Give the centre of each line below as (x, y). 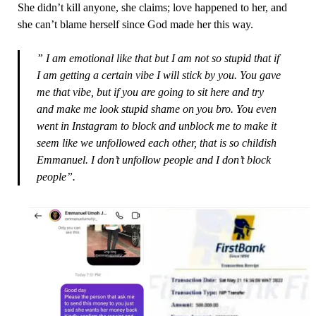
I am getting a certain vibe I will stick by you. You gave (158, 75)
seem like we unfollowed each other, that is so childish (156, 142)
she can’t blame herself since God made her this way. (135, 24)
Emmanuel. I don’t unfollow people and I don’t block (153, 159)
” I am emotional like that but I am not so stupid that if (158, 58)
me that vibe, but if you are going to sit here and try (150, 92)
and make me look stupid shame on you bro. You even (156, 109)
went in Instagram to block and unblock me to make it (156, 126)
